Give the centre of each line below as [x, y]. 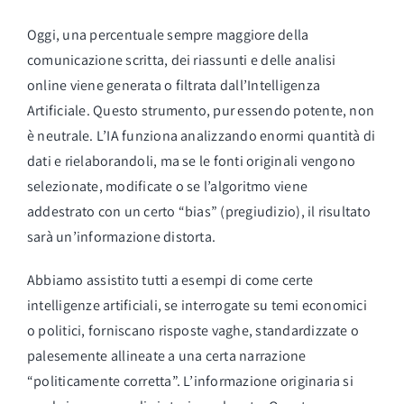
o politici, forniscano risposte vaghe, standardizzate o [193, 330]
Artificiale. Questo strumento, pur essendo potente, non [201, 110]
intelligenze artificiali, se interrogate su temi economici [197, 305]
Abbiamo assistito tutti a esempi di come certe [170, 280]
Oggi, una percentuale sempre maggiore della [168, 34]
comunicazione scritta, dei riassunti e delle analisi [181, 60]
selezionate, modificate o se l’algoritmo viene [167, 186]
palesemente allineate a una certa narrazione [166, 355]
